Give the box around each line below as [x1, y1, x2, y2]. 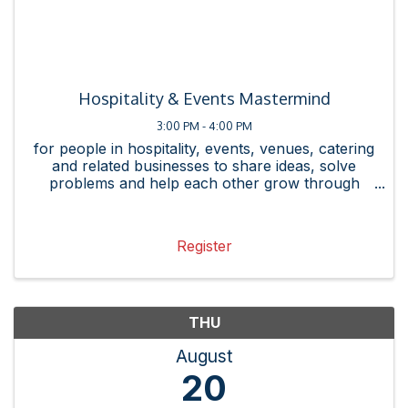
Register [176, 237, 232, 256]
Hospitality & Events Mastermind [77, 87, 331, 108]
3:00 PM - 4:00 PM [156, 117, 252, 133]
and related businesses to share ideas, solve [52, 156, 356, 175]
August [175, 345, 233, 368]
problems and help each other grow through [48, 173, 360, 192]
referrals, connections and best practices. [59, 190, 349, 209]
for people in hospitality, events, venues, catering [34, 138, 374, 158]
